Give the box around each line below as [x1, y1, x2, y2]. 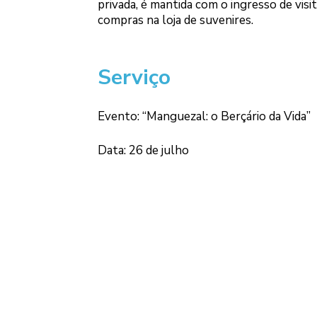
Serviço [97, 62, 171, 92]
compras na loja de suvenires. [97, 11, 253, 28]
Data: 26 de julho [97, 142, 189, 158]
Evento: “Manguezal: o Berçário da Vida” [97, 108, 311, 125]
